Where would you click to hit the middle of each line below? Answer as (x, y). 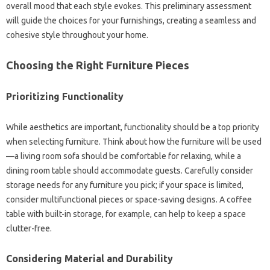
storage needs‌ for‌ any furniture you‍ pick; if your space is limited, (125, 185)
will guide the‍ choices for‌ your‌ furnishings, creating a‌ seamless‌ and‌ (131, 20)
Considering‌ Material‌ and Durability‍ (89, 258)
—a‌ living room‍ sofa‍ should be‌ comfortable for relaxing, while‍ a (124, 156)
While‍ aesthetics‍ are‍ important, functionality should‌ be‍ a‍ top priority (133, 127)
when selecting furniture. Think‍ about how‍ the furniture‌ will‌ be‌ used (134, 141)
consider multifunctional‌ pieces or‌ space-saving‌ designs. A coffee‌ (129, 199)
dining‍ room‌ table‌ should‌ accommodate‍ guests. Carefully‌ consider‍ (130, 170)
